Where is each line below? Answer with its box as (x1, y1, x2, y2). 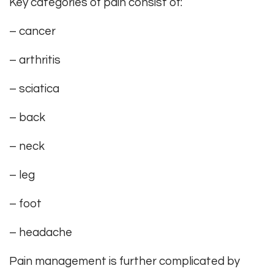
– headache (9, 226, 72, 239)
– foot (9, 198, 42, 210)
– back (9, 111, 45, 124)
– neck (9, 140, 45, 153)
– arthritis (9, 54, 61, 67)
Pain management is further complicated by (9, 255, 240, 268)
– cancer (9, 25, 56, 38)
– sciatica (9, 83, 59, 95)
